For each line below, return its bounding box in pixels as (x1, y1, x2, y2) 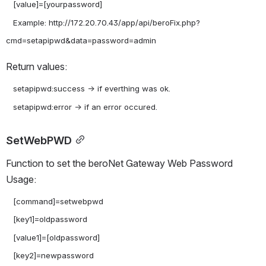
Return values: (6, 61, 67, 73)
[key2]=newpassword (6, 250, 13, 260)
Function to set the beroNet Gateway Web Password (6, 157, 233, 169)
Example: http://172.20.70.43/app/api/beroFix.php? (6, 17, 13, 27)
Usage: (6, 173, 36, 185)
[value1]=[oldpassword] (6, 232, 13, 242)
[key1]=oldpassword (6, 214, 13, 224)
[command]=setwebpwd (6, 196, 13, 206)
